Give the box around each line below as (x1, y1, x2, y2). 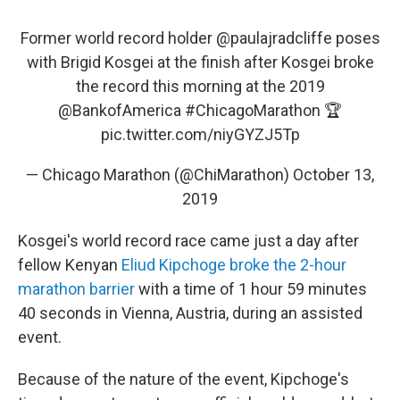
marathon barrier (18, 279, 135, 298)
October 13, (293, 165, 374, 184)
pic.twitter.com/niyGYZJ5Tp (100, 125, 300, 144)
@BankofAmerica (58, 101, 181, 120)
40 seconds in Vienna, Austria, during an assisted (18, 304, 362, 322)
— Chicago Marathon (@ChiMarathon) (26, 165, 293, 184)
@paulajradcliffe (215, 29, 332, 47)
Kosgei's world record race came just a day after (18, 231, 359, 250)
